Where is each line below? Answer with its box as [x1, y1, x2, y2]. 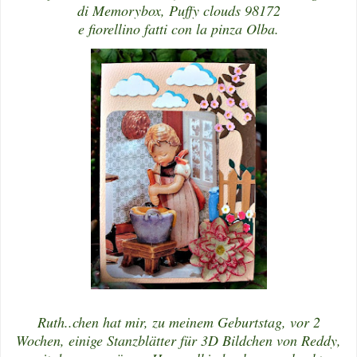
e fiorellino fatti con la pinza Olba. [78, 18, 279, 38]
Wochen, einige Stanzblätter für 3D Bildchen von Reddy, [16, 330, 341, 350]
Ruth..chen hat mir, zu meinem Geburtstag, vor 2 [37, 312, 320, 331]
